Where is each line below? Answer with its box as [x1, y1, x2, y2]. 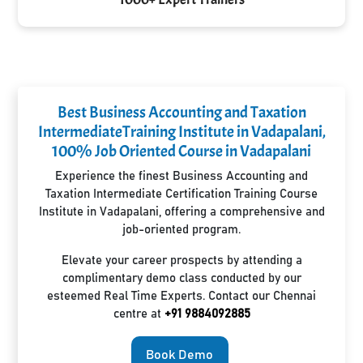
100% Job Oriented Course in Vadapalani [52, 140, 311, 161]
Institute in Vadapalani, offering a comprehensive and [38, 205, 325, 218]
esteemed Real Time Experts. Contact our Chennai [47, 289, 316, 302]
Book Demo [146, 348, 213, 361]
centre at [113, 307, 164, 320]
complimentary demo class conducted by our [62, 271, 301, 284]
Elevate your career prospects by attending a [61, 254, 302, 267]
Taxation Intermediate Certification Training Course [45, 187, 318, 200]
